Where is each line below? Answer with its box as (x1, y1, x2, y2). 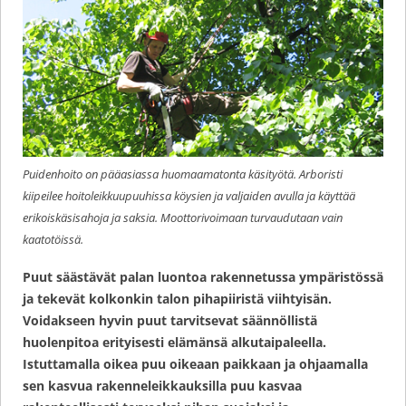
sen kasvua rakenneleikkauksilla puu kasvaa (23, 376, 302, 394)
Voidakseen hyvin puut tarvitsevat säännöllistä (23, 311, 317, 329)
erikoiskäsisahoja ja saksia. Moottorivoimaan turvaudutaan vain (23, 208, 343, 226)
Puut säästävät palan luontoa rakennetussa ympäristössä (23, 267, 383, 285)
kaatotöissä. (23, 230, 83, 247)
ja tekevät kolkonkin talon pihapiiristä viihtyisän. (23, 289, 332, 307)
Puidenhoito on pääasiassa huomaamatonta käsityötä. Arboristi (23, 165, 343, 182)
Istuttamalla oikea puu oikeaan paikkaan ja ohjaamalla (23, 354, 368, 372)
